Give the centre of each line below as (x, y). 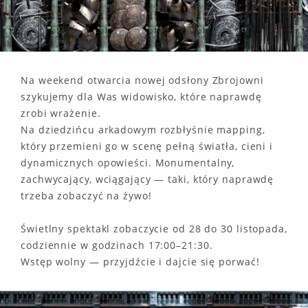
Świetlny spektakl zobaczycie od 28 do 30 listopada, (154, 229)
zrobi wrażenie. (61, 113)
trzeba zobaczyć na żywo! (86, 196)
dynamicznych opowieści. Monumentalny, (128, 163)
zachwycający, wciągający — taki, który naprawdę (147, 179)
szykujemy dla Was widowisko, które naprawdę (141, 97)
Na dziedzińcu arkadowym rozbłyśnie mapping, (143, 130)
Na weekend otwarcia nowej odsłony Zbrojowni (142, 80)
